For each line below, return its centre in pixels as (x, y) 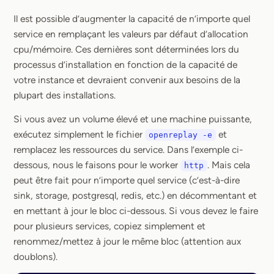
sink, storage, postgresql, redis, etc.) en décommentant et (135, 195)
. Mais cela (229, 165)
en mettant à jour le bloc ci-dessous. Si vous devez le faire (136, 211)
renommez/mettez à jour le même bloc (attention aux (127, 241)
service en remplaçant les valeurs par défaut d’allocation (131, 34)
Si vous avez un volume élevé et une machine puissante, (133, 119)
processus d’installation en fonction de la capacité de (125, 65)
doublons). (35, 257)
